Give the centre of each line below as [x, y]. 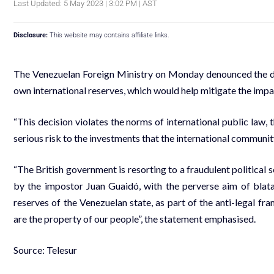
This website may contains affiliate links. [109, 35]
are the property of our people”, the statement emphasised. [135, 218]
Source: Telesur [45, 250]
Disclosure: [31, 35]
